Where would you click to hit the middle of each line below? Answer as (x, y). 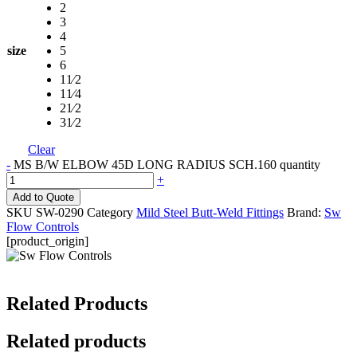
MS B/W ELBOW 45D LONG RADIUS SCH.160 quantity (167, 165)
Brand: (306, 213)
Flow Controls (43, 227)
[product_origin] (47, 241)
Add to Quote (43, 198)
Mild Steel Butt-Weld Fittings (210, 213)
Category (110, 213)
